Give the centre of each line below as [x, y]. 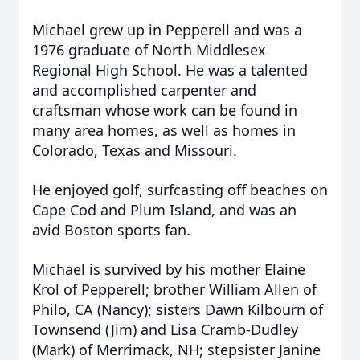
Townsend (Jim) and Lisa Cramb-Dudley [165, 329]
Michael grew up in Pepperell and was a [167, 30]
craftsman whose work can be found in [165, 110]
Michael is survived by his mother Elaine [169, 269]
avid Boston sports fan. [113, 230]
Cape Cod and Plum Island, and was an [164, 210]
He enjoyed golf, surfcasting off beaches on [180, 190]
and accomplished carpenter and [144, 90]
